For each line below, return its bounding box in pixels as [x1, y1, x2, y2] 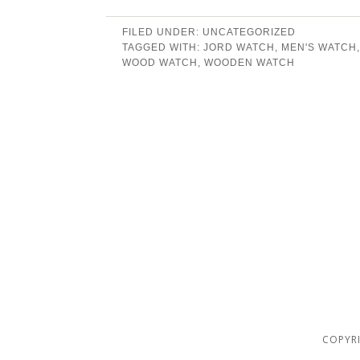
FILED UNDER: [122, 26, 202, 38]
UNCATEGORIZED [202, 26, 296, 38]
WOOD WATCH [122, 56, 198, 68]
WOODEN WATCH [204, 56, 295, 68]
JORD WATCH [203, 41, 275, 53]
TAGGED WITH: [122, 41, 203, 53]
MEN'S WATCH [281, 41, 357, 53]
